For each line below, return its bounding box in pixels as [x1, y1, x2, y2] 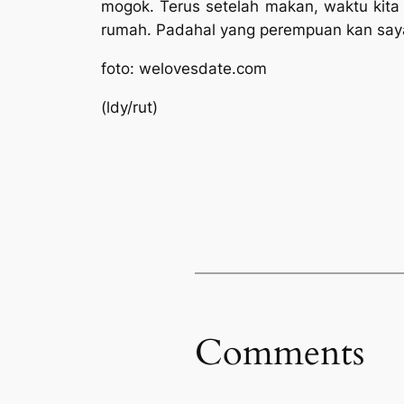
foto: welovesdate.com [101, 59, 267, 78]
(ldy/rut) [101, 97, 158, 116]
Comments [195, 327, 364, 378]
